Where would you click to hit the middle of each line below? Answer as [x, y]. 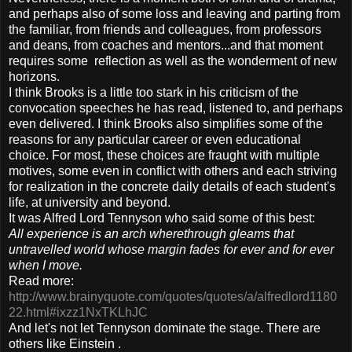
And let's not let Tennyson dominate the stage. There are [165, 328]
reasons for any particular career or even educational [155, 139]
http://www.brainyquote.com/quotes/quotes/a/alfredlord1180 [173, 296]
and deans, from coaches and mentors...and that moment [166, 45]
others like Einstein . [65, 343]
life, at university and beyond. [90, 202]
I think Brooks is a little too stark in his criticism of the [154, 92]
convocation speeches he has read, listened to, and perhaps [176, 108]
